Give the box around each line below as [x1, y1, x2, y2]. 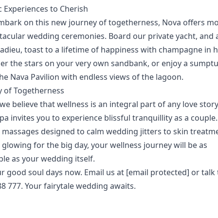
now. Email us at [62, 167, 126, 178]
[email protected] [126, 167, 189, 178]
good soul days [6, 167, 63, 178]
